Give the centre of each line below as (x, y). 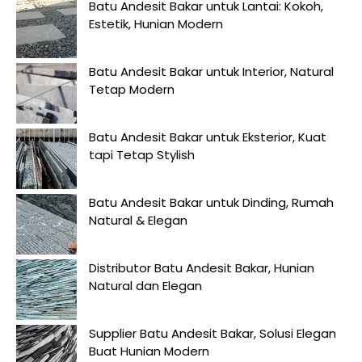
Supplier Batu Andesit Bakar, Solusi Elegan (213, 333)
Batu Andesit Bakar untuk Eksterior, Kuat (208, 137)
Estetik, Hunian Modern (156, 24)
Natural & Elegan (138, 220)
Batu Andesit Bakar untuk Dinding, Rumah (211, 202)
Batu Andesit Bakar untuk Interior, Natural (211, 72)
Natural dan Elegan (145, 286)
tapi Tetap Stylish (142, 155)
